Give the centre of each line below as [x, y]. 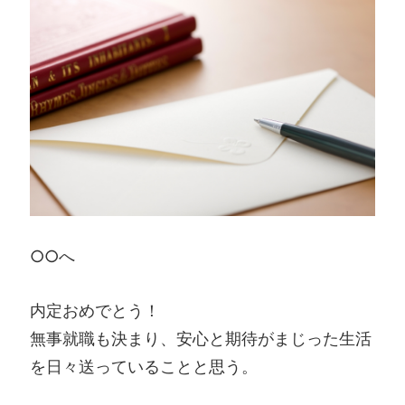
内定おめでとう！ [95, 311]
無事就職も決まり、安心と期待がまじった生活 [201, 339]
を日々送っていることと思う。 [144, 367]
